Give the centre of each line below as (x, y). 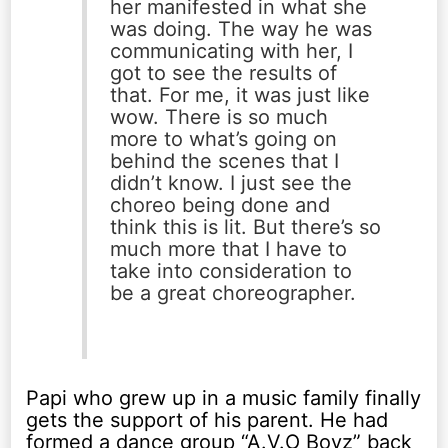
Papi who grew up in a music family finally (224, 397)
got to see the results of (223, 73)
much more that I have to (228, 249)
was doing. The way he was (240, 29)
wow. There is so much (218, 117)
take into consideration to (230, 271)
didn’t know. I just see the (230, 183)
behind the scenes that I (224, 161)
